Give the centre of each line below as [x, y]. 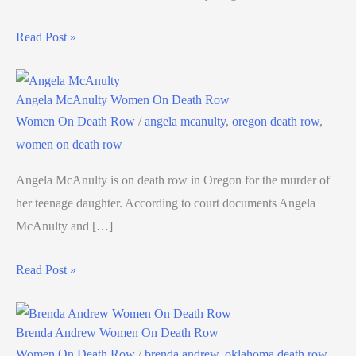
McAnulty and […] [64, 226]
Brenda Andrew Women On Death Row [117, 332]
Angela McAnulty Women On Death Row [123, 100]
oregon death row [276, 122]
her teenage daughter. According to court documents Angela [166, 203]
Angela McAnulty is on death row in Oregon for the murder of [173, 180]
